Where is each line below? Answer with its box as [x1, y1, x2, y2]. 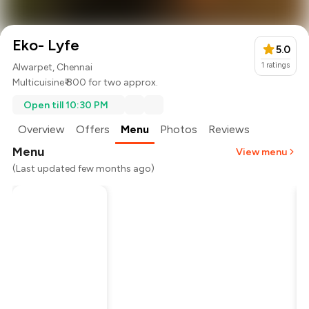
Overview [18, 123, 66, 137]
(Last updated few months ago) [12, 163, 155, 175]
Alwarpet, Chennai [12, 61, 93, 74]
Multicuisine [12, 77, 65, 89]
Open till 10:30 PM [23, 99, 109, 111]
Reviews [208, 123, 250, 137]
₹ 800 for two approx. [64, 77, 159, 89]
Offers [76, 123, 110, 137]
